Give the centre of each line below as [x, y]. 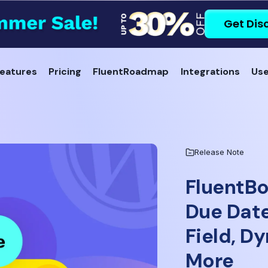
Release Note [219, 152]
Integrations [210, 71]
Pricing [65, 71]
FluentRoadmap [131, 71]
